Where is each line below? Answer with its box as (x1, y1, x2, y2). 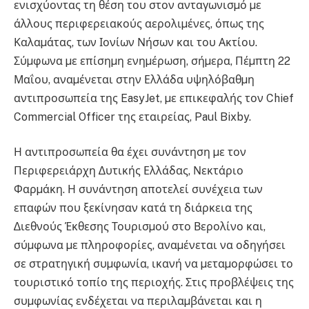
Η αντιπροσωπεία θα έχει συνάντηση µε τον (14, 146, 246, 159)
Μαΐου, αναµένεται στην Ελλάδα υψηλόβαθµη (14, 72, 255, 86)
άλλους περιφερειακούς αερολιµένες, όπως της (14, 17, 264, 30)
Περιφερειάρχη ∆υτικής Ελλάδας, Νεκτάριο (14, 164, 243, 178)
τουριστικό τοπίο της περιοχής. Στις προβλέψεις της (14, 276, 294, 290)
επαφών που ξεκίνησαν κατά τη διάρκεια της (14, 201, 252, 215)
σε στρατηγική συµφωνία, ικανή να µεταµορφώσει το (14, 257, 293, 271)
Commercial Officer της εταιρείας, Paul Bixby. (14, 110, 251, 123)
